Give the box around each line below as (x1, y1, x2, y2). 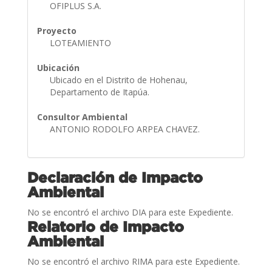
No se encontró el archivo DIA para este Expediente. (27, 206, 233, 218)
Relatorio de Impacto (27, 218, 184, 234)
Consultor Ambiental (36, 110, 127, 123)
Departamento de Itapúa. (49, 86, 152, 98)
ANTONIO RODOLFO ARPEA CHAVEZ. (49, 123, 202, 135)
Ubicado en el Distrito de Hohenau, (49, 73, 188, 86)
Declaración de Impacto (27, 169, 203, 185)
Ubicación (36, 61, 80, 73)
